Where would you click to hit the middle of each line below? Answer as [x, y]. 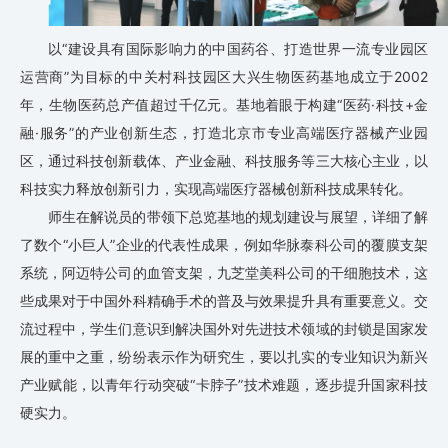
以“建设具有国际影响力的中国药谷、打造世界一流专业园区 [238, 48]
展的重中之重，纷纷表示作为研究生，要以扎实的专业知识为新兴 [224, 356]
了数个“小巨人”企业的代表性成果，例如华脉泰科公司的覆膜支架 [224, 244]
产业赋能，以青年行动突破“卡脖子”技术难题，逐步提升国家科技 [224, 384]
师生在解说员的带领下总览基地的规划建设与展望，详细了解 [238, 216]
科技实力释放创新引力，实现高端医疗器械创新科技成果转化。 [216, 188]
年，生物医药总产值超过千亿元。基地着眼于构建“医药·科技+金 [224, 104]
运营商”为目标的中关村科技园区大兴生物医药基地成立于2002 [224, 76]
